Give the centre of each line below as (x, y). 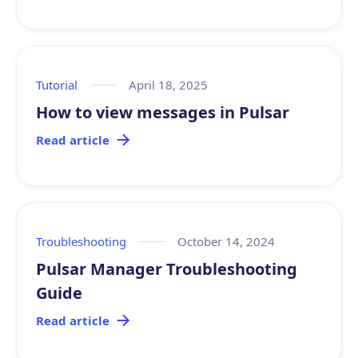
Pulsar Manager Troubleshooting (167, 269)
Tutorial (57, 85)
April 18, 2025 (168, 85)
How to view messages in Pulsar (163, 112)
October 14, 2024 (226, 241)
